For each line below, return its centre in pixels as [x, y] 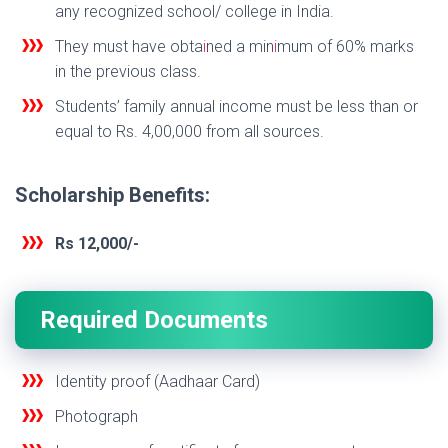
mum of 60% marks [345, 47]
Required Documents [154, 320]
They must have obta [129, 47]
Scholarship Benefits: [112, 195]
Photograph [96, 417]
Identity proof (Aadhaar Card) [157, 382]
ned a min [240, 47]
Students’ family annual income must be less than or [236, 107]
